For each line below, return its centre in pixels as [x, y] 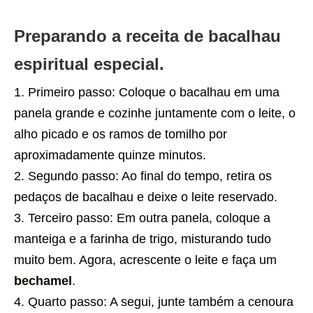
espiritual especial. [89, 64]
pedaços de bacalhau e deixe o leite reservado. [146, 197]
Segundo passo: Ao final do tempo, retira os [150, 176]
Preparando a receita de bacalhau [147, 36]
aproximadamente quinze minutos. [110, 155]
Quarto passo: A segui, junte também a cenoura [161, 301]
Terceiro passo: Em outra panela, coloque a [149, 218]
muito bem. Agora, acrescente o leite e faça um [145, 260]
